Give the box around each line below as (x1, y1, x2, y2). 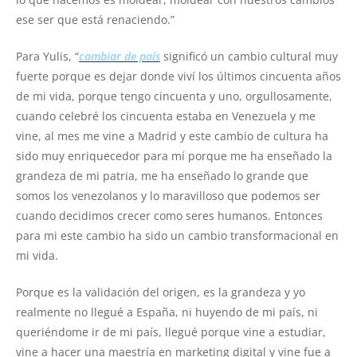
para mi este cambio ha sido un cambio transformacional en (16, 228, 339, 244)
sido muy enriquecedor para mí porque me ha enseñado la (16, 148, 332, 164)
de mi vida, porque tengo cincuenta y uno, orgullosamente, (16, 88, 332, 104)
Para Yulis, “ (16, 49, 79, 65)
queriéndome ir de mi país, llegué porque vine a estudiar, (16, 324, 326, 340)
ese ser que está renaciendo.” (16, 12, 175, 28)
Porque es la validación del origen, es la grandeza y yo (16, 284, 305, 300)
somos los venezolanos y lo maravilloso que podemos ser (16, 188, 320, 204)
